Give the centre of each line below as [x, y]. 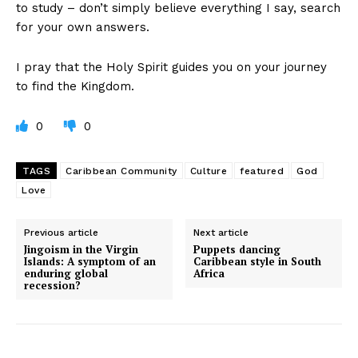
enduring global [66, 274]
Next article [221, 233]
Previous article [61, 233]
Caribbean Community [121, 171]
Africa [209, 274]
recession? [52, 286]
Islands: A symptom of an [90, 262]
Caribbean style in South [258, 262]
